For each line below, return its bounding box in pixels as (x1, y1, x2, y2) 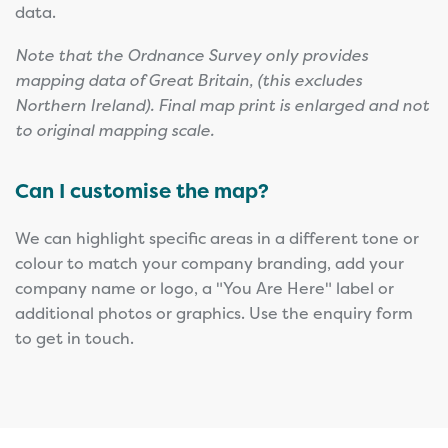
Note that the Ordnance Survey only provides (15, 43, 368, 66)
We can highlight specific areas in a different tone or (15, 226, 419, 249)
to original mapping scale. (15, 118, 214, 141)
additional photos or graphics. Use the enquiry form (15, 301, 413, 324)
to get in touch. (15, 326, 134, 349)
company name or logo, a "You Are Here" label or (15, 276, 394, 299)
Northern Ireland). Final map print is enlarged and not (15, 93, 429, 116)
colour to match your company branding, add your (15, 251, 404, 274)
